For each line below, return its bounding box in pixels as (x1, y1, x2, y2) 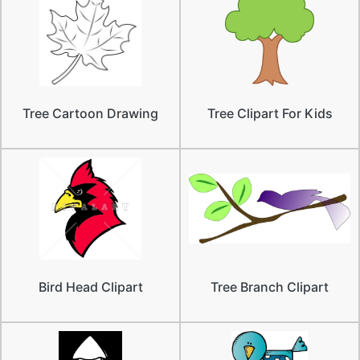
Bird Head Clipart (38, 278, 143, 295)
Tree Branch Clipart (211, 278, 329, 295)
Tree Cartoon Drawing (22, 104, 158, 121)
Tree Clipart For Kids (207, 104, 333, 121)
